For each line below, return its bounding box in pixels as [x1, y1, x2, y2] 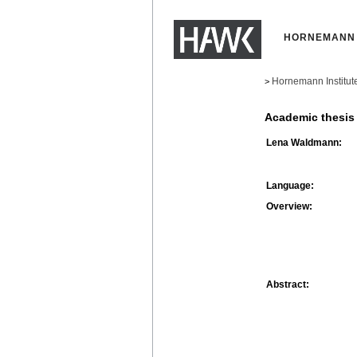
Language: [266, 179, 314, 191]
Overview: [266, 200, 312, 212]
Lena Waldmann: [266, 136, 342, 148]
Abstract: [266, 278, 309, 290]
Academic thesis [265, 111, 355, 124]
